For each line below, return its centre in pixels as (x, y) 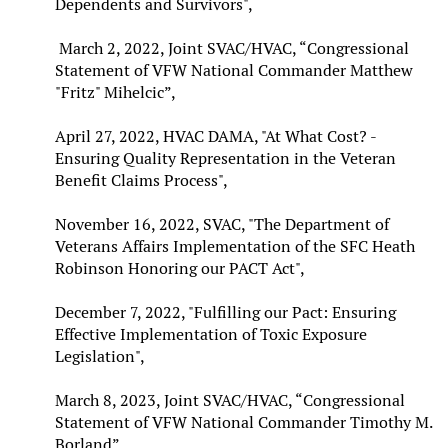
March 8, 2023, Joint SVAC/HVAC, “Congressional (230, 400)
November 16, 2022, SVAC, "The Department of (222, 224)
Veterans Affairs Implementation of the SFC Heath (235, 246)
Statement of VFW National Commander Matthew (234, 70)
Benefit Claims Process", (141, 180)
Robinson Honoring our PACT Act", (180, 268)
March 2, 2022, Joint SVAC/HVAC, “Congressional (234, 48)
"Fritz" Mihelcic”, (115, 92)
